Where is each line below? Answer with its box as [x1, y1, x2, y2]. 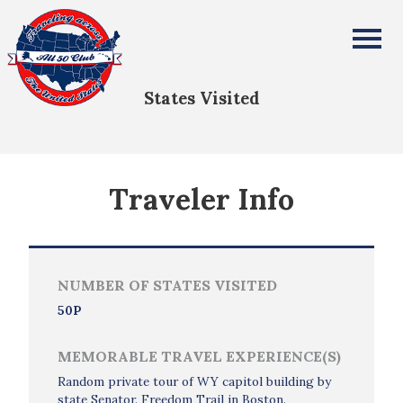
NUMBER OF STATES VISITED [58, 276, 277, 294]
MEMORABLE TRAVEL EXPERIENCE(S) [58, 347, 341, 365]
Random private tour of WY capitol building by [58, 373, 331, 390]
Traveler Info [109, 181, 294, 218]
